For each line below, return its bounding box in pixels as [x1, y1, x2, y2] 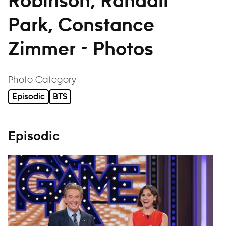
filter [76, 73, 97, 85]
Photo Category [8, 74, 76, 85]
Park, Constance [8, 16, 154, 36]
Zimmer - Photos [8, 40, 153, 60]
